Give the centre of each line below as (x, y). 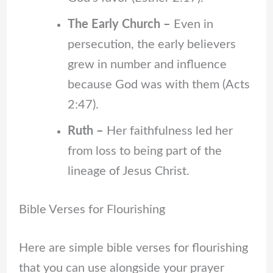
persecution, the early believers (151, 44)
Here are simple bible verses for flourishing (133, 248)
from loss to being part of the (144, 151)
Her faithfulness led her (168, 131)
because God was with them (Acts (158, 84)
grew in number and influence (147, 64)
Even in (192, 24)
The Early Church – (119, 24)
